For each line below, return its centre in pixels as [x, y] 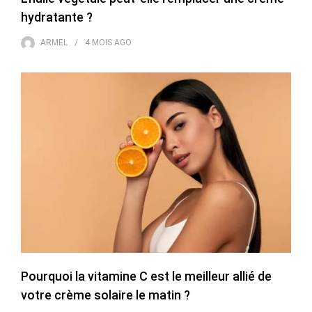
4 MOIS [99, 43]
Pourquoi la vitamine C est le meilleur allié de [146, 276]
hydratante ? [57, 17]
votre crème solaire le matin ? [106, 295]
